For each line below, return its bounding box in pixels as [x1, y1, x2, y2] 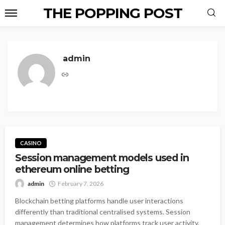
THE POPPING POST [43, 5, 182, 22]
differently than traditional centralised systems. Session [15, 207, 190, 216]
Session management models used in [15, 152, 189, 164]
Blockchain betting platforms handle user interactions [15, 196, 183, 205]
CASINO [20, 140, 42, 147]
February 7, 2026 [58, 180, 103, 188]
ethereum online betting [15, 163, 129, 176]
